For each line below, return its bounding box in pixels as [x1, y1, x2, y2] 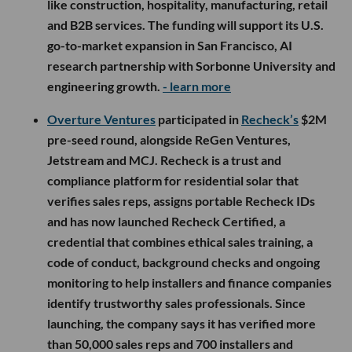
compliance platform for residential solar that [47, 172, 299, 188]
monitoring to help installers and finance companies [47, 274, 332, 290]
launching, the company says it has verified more [47, 315, 316, 331]
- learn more [163, 78, 231, 93]
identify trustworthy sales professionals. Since [47, 295, 306, 310]
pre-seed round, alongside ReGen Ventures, [47, 131, 291, 147]
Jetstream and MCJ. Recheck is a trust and [47, 152, 281, 167]
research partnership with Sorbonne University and [47, 57, 335, 73]
